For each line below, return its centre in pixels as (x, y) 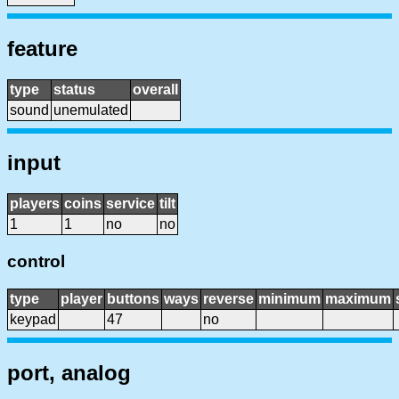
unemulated (91, 110)
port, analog (69, 372)
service (130, 204)
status (74, 89)
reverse (228, 298)
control (36, 262)
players (35, 204)
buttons (133, 298)
